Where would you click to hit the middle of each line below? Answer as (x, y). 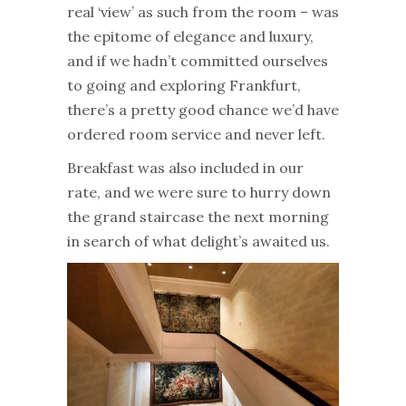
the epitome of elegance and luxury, (190, 36)
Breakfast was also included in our (185, 167)
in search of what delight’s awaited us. (198, 241)
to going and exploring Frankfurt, (184, 85)
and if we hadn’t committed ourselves (198, 60)
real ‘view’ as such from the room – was (203, 11)
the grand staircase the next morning (198, 216)
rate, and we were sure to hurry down (199, 192)
